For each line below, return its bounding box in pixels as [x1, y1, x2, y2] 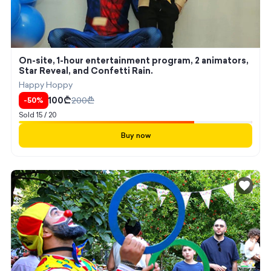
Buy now [120, 130, 151, 140]
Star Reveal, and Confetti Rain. [18, 65, 153, 77]
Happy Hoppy [18, 79, 73, 91]
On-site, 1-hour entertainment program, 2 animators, [18, 54, 249, 67]
